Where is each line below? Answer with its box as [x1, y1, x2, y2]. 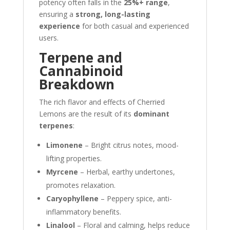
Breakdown [39, 75, 114, 93]
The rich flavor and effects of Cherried [39, 97, 165, 107]
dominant [133, 109, 169, 119]
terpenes [39, 121, 73, 130]
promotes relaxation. [46, 180, 116, 190]
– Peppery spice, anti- [98, 194, 172, 203]
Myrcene [46, 167, 78, 177]
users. [39, 33, 59, 43]
